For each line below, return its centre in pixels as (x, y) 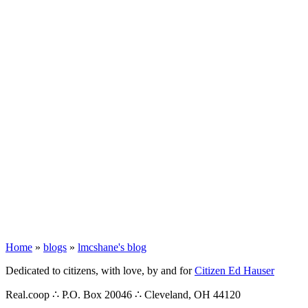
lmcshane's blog (112, 247)
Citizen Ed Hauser (234, 271)
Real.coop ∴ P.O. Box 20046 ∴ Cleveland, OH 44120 (123, 295)
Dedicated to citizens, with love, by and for (100, 271)
